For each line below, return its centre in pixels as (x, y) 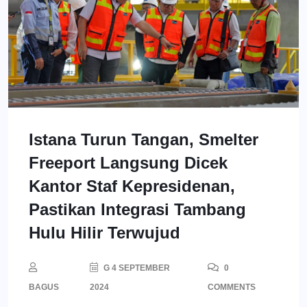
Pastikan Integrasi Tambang (137, 210)
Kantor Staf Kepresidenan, (132, 186)
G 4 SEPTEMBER (135, 268)
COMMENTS (231, 287)
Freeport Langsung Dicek (128, 163)
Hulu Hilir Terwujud (105, 233)
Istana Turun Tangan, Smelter (144, 140)
